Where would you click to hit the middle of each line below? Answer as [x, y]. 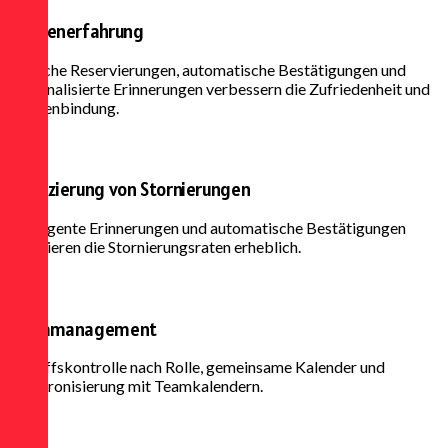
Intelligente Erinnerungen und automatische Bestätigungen [207, 227]
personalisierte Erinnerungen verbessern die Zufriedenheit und [219, 88]
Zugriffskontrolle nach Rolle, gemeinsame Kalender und [196, 367]
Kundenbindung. [63, 107]
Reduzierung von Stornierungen [129, 189]
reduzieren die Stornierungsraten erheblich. [154, 246]
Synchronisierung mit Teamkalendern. [135, 386]
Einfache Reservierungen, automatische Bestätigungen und [207, 69]
